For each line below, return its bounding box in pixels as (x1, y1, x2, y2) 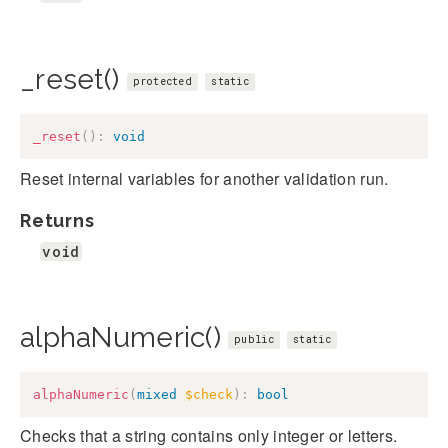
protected (132, 75, 193, 89)
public (234, 332, 274, 346)
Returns (20, 209, 95, 231)
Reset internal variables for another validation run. (20, 166, 389, 190)
